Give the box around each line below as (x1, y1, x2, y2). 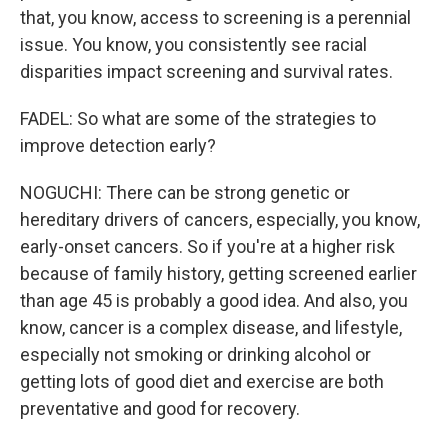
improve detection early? (20, 135, 216, 156)
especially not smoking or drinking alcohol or (20, 344, 371, 365)
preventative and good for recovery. (20, 398, 300, 419)
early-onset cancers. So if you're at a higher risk (20, 236, 395, 257)
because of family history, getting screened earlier (20, 263, 417, 284)
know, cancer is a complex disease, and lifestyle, (20, 317, 402, 338)
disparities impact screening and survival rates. (20, 61, 393, 82)
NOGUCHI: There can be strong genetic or (20, 182, 350, 203)
